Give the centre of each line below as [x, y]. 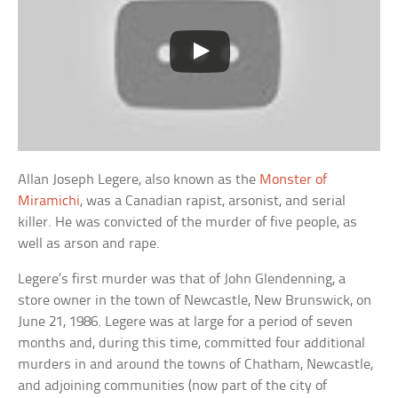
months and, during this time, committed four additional [192, 344]
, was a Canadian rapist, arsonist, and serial [213, 202]
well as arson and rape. [89, 244]
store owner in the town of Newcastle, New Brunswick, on [195, 301]
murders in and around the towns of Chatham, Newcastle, [196, 365]
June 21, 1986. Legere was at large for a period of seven [186, 322]
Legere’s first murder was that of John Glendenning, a [182, 280]
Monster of [294, 180]
